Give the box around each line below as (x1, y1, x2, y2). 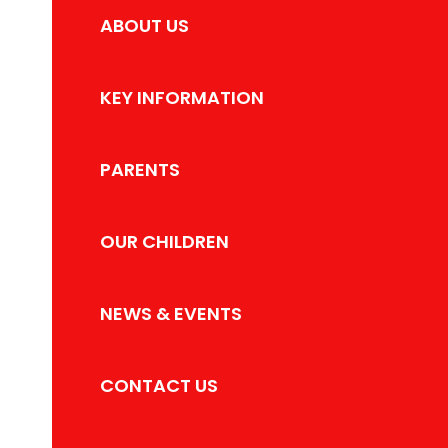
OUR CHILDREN (100, 228, 230, 254)
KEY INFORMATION (100, 84, 265, 110)
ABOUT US (100, 12, 190, 38)
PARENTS (100, 156, 181, 182)
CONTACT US (100, 372, 219, 398)
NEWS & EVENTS (100, 300, 243, 326)
